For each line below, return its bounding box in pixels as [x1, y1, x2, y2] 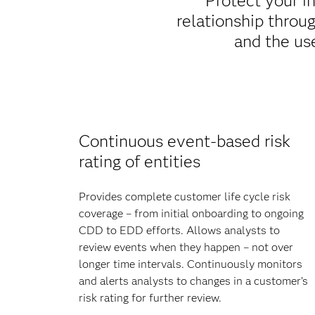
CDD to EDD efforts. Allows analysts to [79, 223, 280, 237]
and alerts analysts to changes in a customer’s [79, 274, 308, 288]
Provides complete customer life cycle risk [79, 189, 290, 203]
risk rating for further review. [79, 290, 221, 304]
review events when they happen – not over [79, 240, 293, 254]
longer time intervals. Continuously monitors [79, 257, 302, 271]
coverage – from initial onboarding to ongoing [79, 206, 304, 220]
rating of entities [79, 150, 200, 172]
